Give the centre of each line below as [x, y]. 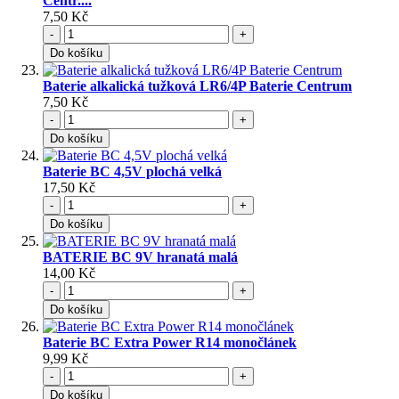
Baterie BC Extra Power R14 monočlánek [170, 343]
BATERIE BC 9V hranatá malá [140, 257]
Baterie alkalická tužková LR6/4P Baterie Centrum [197, 86]
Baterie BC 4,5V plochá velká [132, 172]
